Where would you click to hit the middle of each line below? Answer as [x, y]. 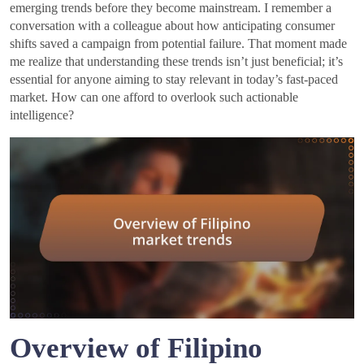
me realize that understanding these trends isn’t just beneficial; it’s [176, 61]
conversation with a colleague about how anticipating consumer [172, 25]
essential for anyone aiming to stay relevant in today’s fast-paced [174, 79]
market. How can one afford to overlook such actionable [154, 97]
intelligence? [42, 115]
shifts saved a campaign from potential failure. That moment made [178, 43]
